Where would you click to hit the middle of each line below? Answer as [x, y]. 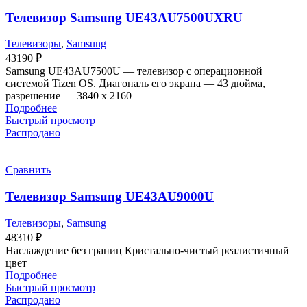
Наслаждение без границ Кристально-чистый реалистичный [147, 250]
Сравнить [28, 170]
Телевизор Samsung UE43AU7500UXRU [124, 17]
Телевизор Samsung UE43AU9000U [110, 196]
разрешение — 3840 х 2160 [69, 96]
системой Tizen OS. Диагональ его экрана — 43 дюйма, [135, 84]
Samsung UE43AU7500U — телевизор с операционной [134, 71]
